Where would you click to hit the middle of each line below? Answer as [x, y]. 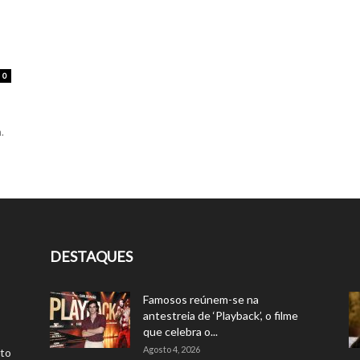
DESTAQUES [91, 256]
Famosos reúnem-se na [201, 299]
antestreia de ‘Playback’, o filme [221, 315]
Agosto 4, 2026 [172, 349]
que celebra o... [180, 331]
